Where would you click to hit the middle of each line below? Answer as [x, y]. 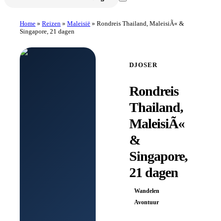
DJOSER [143, 65]
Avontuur [147, 202]
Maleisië [79, 23]
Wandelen [147, 191]
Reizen [51, 23]
